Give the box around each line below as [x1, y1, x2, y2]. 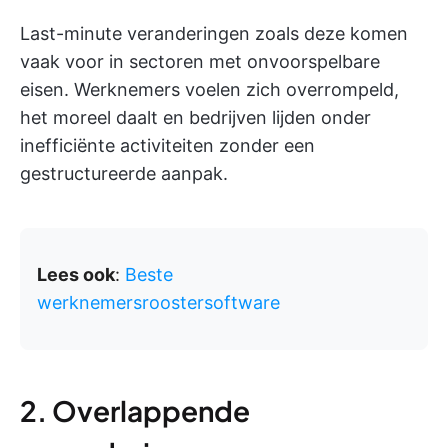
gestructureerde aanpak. [20, 163, 228, 184]
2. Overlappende [20, 393, 250, 428]
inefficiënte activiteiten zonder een [20, 135, 315, 156]
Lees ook [37, 264, 115, 285]
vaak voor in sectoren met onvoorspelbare [20, 51, 380, 72]
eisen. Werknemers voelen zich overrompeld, [20, 79, 399, 100]
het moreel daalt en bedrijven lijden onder [20, 107, 371, 128]
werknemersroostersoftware [37, 292, 280, 313]
